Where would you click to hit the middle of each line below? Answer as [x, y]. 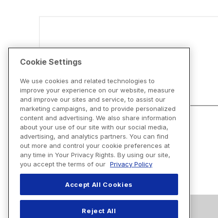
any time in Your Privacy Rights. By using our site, [95, 155]
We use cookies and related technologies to [87, 81]
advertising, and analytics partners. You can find [94, 136]
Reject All [99, 210]
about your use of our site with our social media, [94, 127]
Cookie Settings [51, 62]
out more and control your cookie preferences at [95, 146]
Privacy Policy [131, 164]
